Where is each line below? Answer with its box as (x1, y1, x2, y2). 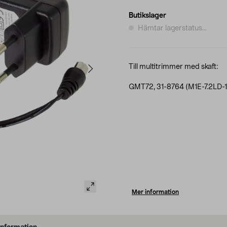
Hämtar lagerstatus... (138, 24, 207, 32)
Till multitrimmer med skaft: (129, 63, 218, 70)
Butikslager (129, 12, 166, 19)
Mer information (132, 188, 179, 195)
